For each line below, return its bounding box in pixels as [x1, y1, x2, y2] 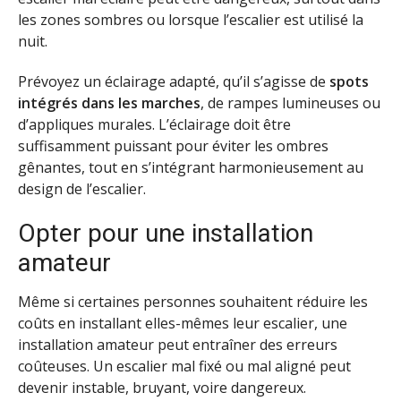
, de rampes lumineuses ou [200, 93, 380, 114]
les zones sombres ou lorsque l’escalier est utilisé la [18, 10, 363, 30]
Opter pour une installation [18, 218, 313, 248]
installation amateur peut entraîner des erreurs [18, 334, 337, 354]
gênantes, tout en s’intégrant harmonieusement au [18, 158, 363, 178]
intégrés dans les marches [18, 93, 200, 114]
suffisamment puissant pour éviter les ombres [18, 136, 328, 157]
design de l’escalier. [18, 179, 146, 200]
